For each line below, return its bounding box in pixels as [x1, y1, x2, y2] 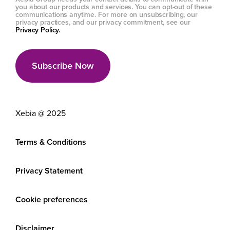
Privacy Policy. [15, 25, 61, 35]
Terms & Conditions [15, 136, 87, 148]
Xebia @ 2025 [15, 107, 66, 119]
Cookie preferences [15, 194, 88, 205]
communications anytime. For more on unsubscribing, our [15, 9, 198, 20]
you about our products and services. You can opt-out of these [15, 2, 212, 12]
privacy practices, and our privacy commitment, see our [15, 17, 190, 28]
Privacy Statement [15, 165, 83, 177]
